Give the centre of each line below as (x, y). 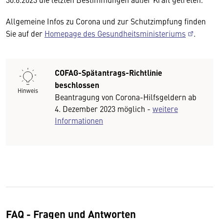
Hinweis (28, 90)
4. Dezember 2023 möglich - (104, 109)
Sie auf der (25, 33)
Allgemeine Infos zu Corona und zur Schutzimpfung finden (106, 21)
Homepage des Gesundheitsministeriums (115, 33)
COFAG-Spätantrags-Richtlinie (109, 73)
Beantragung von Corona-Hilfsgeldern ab (126, 97)
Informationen (79, 120)
